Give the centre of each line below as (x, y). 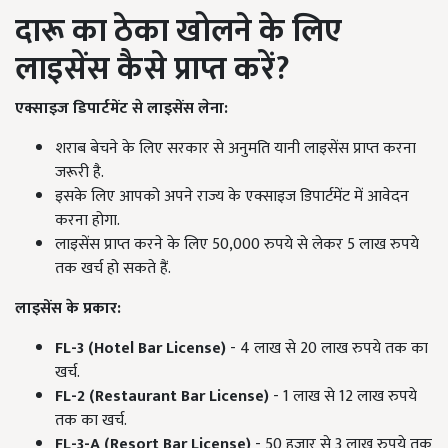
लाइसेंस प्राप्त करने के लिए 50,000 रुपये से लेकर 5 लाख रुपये (237, 245)
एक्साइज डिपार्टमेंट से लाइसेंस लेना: (121, 109)
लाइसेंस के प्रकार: (68, 309)
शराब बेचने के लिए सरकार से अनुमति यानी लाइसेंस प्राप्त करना (235, 149)
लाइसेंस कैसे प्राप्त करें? (152, 70)
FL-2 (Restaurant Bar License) (162, 397)
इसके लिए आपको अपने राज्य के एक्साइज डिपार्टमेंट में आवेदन (232, 197)
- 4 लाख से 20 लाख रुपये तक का (327, 349)
